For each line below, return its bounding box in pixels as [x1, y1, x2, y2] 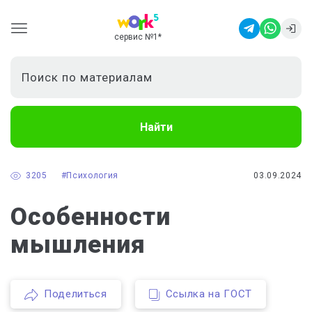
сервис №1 [114, 32, 158, 42]
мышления [10, 231, 146, 259]
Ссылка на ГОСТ [165, 288, 252, 300]
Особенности [10, 203, 171, 231]
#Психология [61, 171, 118, 180]
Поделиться [44, 288, 107, 300]
